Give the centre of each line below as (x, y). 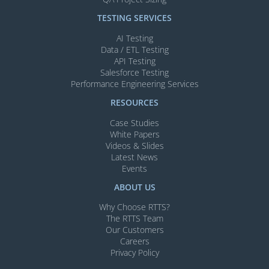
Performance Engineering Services (134, 84)
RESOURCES (134, 103)
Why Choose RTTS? (134, 207)
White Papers (134, 134)
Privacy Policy (134, 253)
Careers (134, 241)
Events (134, 168)
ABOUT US (134, 187)
